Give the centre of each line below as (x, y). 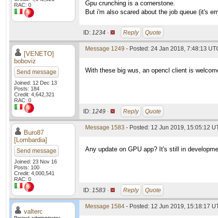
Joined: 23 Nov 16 (36, 162)
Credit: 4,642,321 (34, 94)
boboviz (25, 61)
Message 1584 (105, 206)
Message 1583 (105, 127)
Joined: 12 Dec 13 (36, 83)
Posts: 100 (27, 167)
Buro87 (34, 133)
